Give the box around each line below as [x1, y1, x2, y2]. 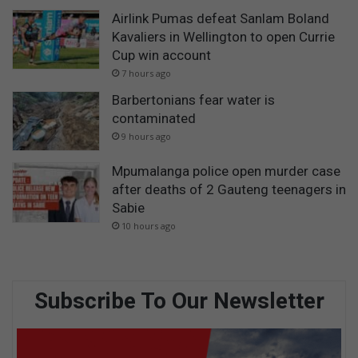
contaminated [112, 109, 196, 126]
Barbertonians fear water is [112, 91, 275, 108]
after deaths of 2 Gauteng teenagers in [112, 181, 346, 198]
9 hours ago [121, 129, 171, 142]
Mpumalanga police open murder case [112, 163, 340, 180]
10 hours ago [121, 220, 176, 233]
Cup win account [112, 46, 211, 63]
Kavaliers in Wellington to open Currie [112, 28, 335, 45]
